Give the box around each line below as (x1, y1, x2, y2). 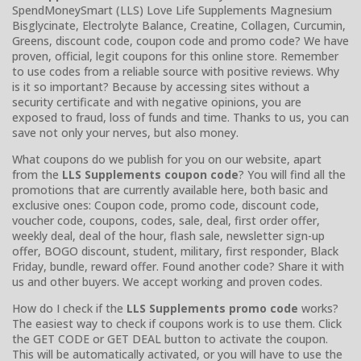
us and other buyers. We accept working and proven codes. (12, 273, 322, 289)
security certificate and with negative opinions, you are (12, 93, 301, 110)
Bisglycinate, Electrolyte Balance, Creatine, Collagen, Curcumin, (12, 17, 346, 33)
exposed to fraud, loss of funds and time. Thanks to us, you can (12, 109, 349, 125)
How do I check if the (12, 300, 127, 316)
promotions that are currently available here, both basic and (12, 181, 328, 197)
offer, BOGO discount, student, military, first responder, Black (12, 243, 338, 259)
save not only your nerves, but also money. (12, 124, 239, 140)
